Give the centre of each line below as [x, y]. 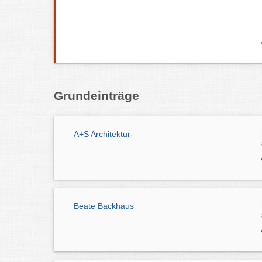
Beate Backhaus [104, 206]
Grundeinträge [96, 96]
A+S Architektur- [104, 134]
